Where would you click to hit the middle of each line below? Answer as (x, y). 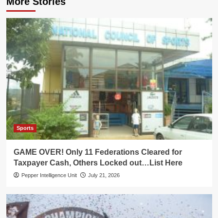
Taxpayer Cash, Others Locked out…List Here (98, 163)
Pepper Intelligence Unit (49, 175)
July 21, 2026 (104, 175)
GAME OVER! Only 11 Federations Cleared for (98, 152)
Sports (25, 128)
